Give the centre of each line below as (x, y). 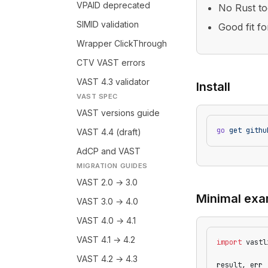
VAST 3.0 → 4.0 (107, 201)
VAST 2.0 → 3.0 (107, 182)
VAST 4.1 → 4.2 (106, 240)
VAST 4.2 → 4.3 (107, 259)
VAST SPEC (98, 96)
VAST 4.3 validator (113, 82)
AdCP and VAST (109, 151)
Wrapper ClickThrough (122, 43)
